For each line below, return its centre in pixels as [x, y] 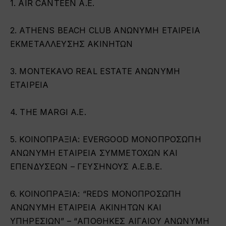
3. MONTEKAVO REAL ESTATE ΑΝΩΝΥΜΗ [95, 71]
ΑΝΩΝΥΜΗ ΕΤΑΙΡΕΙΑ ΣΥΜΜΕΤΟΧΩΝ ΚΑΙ [94, 153]
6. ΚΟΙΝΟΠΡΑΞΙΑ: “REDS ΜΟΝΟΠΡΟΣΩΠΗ [96, 193]
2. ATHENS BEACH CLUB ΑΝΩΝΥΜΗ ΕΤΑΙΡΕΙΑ [105, 30]
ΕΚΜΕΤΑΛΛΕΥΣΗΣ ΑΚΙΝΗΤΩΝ [72, 44]
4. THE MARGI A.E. [48, 112]
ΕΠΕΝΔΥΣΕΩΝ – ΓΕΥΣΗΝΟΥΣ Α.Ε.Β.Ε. [86, 166]
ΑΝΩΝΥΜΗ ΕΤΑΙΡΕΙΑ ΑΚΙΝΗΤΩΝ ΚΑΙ [86, 207]
